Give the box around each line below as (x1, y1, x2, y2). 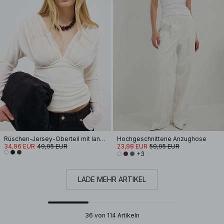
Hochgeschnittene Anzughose (117, 135, 206, 142)
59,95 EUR (149, 142, 179, 150)
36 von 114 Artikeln (84, 211, 139, 219)
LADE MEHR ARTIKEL (78, 175, 146, 183)
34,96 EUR (4, 142, 35, 150)
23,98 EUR (117, 142, 147, 150)
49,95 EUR (37, 142, 67, 150)
